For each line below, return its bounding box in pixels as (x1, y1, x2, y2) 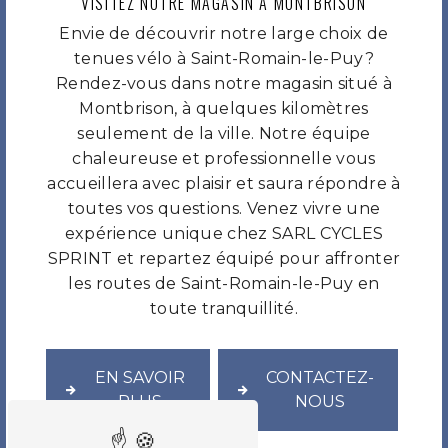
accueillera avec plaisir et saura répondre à (47, 174, 401, 194)
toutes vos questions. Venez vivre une (67, 199, 381, 219)
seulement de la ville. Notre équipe (77, 124, 371, 144)
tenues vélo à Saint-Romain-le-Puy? (74, 49, 374, 69)
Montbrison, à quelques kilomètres (79, 99, 369, 119)
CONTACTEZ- (266, 368, 375, 388)
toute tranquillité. (149, 299, 299, 319)
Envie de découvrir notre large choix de (59, 24, 389, 44)
